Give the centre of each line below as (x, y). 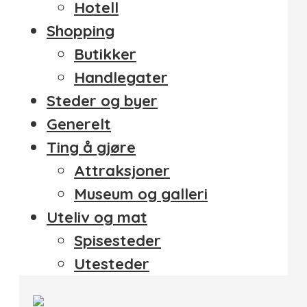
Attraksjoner (122, 171)
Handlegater (121, 78)
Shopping (81, 31)
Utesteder (112, 264)
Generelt (79, 124)
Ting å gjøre (91, 148)
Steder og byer (102, 101)
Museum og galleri (141, 194)
